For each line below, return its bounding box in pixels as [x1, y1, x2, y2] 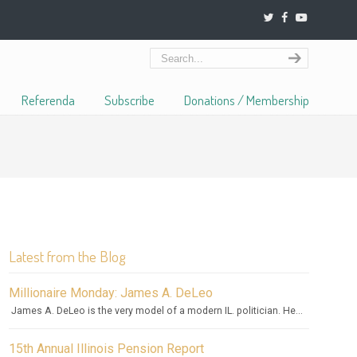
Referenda [21, 92, 75, 108]
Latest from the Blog [8, 247, 126, 265]
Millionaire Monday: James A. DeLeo [8, 285, 213, 300]
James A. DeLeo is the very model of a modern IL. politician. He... [8, 305, 303, 316]
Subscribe [104, 92, 155, 108]
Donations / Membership [183, 92, 309, 108]
